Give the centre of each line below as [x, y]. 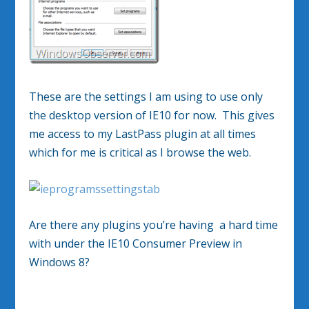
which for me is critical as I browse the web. [140, 152]
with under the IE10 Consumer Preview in [136, 244]
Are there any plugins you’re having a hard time [154, 225]
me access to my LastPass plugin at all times [143, 133]
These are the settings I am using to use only [146, 96]
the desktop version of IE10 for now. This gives [152, 115]
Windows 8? [60, 262]
